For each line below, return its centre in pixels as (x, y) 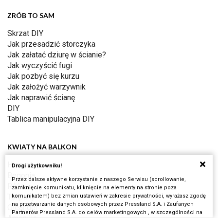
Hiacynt (20, 165)
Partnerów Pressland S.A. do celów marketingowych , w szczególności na (107, 212)
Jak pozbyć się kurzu (43, 76)
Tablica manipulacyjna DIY (51, 119)
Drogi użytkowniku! (37, 166)
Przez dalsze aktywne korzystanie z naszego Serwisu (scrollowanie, (99, 179)
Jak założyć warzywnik (46, 87)
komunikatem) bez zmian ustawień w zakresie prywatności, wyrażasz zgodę (109, 196)
